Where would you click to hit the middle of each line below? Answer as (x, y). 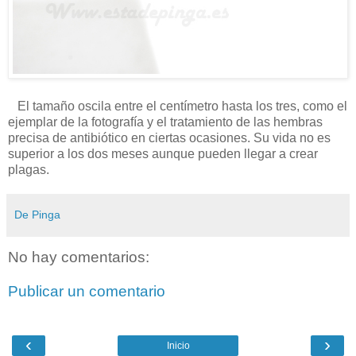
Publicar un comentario (87, 292)
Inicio (178, 346)
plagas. (29, 170)
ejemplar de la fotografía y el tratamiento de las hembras (165, 122)
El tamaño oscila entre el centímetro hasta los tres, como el (178, 106)
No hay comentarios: (79, 257)
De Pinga (37, 215)
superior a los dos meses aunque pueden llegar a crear (163, 154)
